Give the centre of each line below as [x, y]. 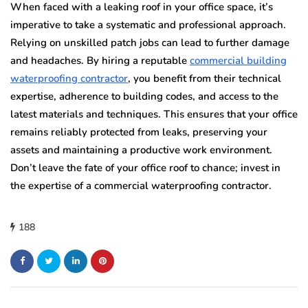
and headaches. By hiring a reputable [100, 60]
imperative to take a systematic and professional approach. [148, 24]
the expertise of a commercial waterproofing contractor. [141, 185]
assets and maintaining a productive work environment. [141, 150]
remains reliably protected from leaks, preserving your [139, 132]
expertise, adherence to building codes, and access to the [144, 96]
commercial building [238, 60]
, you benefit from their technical [205, 78]
